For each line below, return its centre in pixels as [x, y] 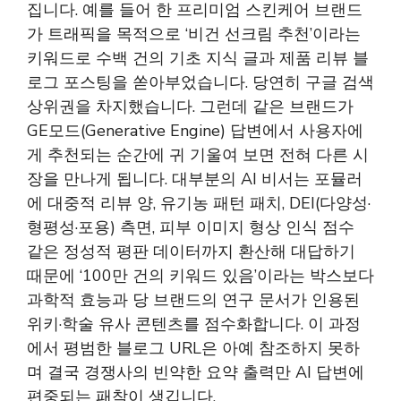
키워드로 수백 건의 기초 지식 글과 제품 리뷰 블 [198, 58]
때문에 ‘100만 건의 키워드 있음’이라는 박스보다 [200, 276]
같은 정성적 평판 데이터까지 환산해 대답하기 [191, 252]
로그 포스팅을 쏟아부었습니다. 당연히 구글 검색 [200, 82]
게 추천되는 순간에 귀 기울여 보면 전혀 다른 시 [198, 155]
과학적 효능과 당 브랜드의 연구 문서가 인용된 [193, 300]
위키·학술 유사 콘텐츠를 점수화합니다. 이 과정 [194, 324]
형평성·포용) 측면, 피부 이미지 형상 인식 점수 [191, 227]
